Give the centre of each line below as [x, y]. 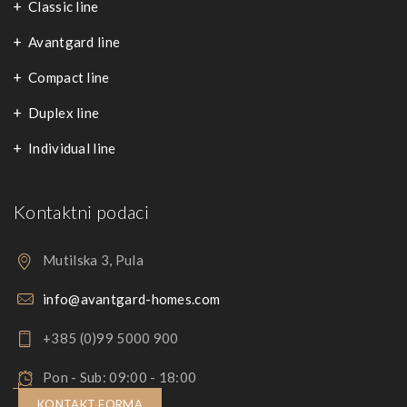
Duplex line [64, 113]
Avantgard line [74, 42]
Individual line [72, 148]
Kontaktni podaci [81, 212]
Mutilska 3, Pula [93, 260]
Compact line [69, 77]
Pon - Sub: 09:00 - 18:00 [120, 377]
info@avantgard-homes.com [132, 299]
